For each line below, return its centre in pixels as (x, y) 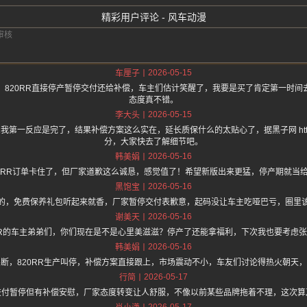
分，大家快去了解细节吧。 (153, 142)
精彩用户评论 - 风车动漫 (153, 17)
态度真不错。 (153, 100)
